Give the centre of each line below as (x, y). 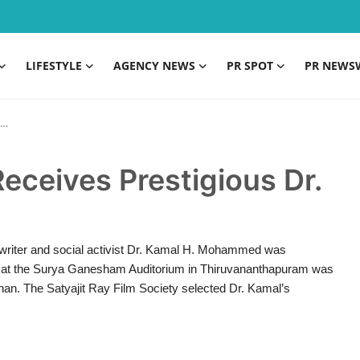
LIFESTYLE (54, 65)
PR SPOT (250, 65)
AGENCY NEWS (154, 65)
